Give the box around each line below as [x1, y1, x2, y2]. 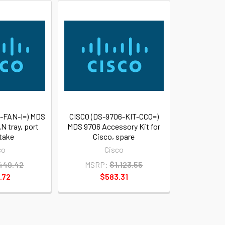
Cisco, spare [93, 131, 135, 141]
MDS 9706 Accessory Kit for [67, 121, 161, 131]
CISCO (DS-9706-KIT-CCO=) [69, 111, 159, 121]
